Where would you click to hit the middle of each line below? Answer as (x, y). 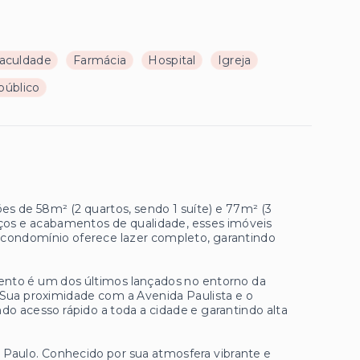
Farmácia (100, 60)
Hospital (172, 60)
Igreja (234, 60)
